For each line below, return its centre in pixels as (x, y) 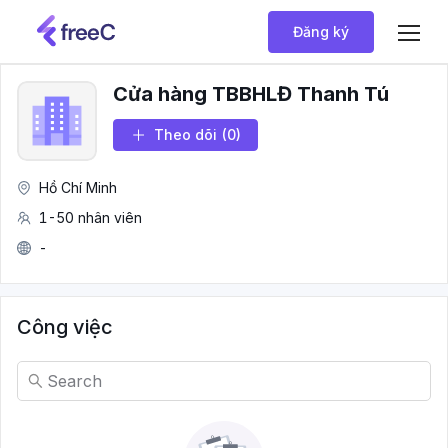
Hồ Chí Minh (78, 187)
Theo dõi (185, 134)
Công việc (65, 327)
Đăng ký (321, 31)
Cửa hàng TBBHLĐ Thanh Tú (251, 94)
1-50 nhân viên (90, 217)
